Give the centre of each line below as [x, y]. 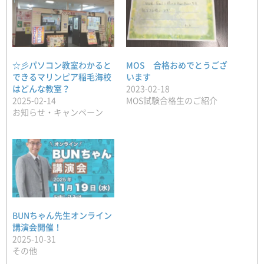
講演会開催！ [37, 227]
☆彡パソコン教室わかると [62, 65]
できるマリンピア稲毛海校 [62, 76]
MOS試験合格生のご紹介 [172, 100]
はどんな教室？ [41, 88]
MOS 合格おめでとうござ [177, 65]
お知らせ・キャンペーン [58, 112]
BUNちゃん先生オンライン [62, 215]
